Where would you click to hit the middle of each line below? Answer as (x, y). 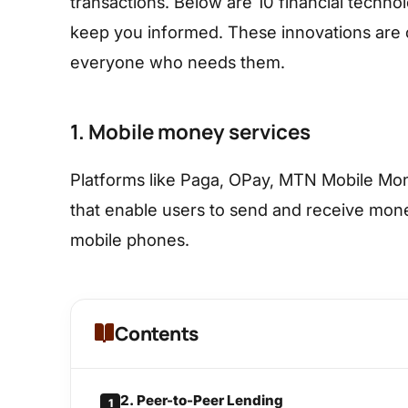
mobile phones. (130, 239)
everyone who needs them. (178, 61)
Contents (156, 333)
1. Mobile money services (190, 131)
